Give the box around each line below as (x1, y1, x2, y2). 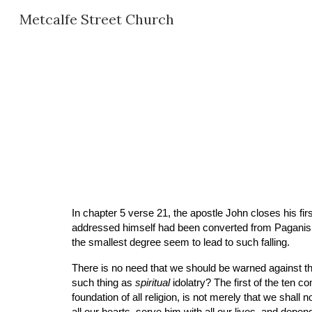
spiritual (134, 277, 170, 288)
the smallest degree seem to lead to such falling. (71, 237, 290, 248)
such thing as (71, 277, 135, 288)
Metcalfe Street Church (19, 10, 174, 28)
